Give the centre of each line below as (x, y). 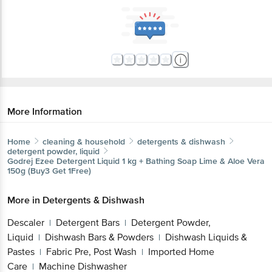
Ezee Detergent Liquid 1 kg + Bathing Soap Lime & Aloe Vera (150, 161)
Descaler (26, 223)
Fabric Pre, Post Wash (91, 252)
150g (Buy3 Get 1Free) (49, 171)
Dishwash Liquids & (206, 237)
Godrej (20, 161)
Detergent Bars (88, 223)
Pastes (21, 252)
